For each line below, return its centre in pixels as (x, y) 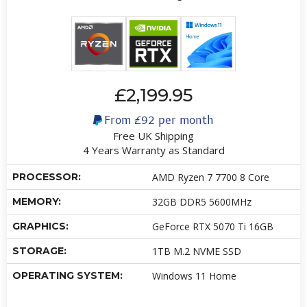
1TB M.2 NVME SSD (197, 251)
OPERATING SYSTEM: (67, 276)
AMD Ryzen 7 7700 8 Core (211, 177)
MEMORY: (37, 202)
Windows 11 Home (194, 276)
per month (184, 120)
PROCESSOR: (47, 177)
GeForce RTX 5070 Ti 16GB (213, 227)
